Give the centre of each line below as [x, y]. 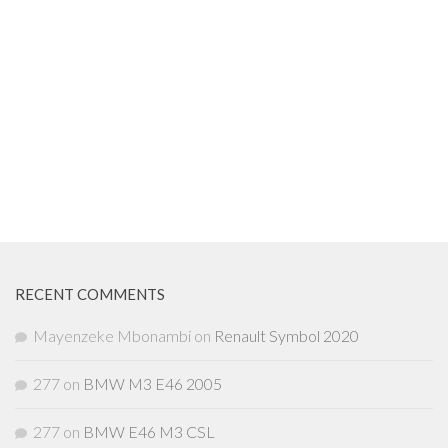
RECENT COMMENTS [90, 294]
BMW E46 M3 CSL [149, 432]
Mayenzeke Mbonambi [112, 336]
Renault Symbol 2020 [286, 336]
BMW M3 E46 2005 [152, 384]
